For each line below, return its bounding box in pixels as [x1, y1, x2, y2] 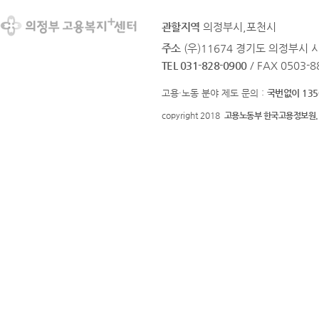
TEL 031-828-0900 [162, 59, 247, 71]
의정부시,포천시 [203, 21, 276, 33]
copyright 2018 [162, 110, 224, 120]
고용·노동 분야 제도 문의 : [162, 88, 267, 98]
